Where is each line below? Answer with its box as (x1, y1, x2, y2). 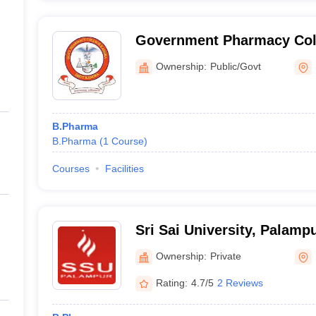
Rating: (155, 276, 188, 288)
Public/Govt (209, 60, 261, 72)
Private (209, 250, 241, 262)
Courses (51, 163, 90, 174)
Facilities (104, 163, 144, 174)
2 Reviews (217, 276, 263, 288)
